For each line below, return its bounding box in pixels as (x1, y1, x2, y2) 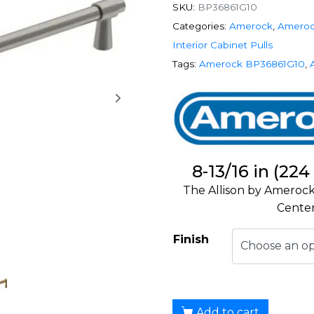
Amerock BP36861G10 (199, 58, 305, 69)
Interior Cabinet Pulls (172, 39, 273, 50)
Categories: (172, 20, 226, 32)
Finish (173, 232, 209, 246)
